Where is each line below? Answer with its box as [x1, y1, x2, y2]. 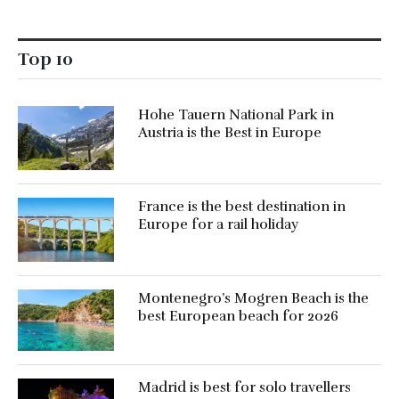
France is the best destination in [137, 198, 346, 216]
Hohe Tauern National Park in [137, 106, 334, 125]
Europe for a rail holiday [137, 216, 298, 234]
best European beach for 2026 [137, 306, 338, 325]
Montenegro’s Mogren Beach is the [137, 289, 369, 307]
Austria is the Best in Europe [137, 124, 322, 142]
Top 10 [18, 48, 73, 71]
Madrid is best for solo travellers [137, 379, 351, 397]
